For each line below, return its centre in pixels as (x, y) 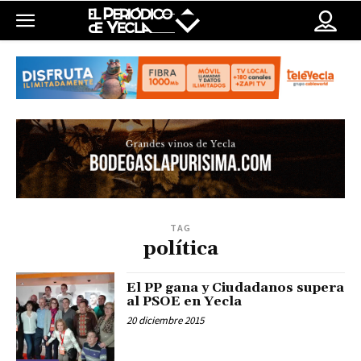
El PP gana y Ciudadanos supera (236, 288)
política (180, 249)
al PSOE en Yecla (185, 302)
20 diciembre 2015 (166, 321)
